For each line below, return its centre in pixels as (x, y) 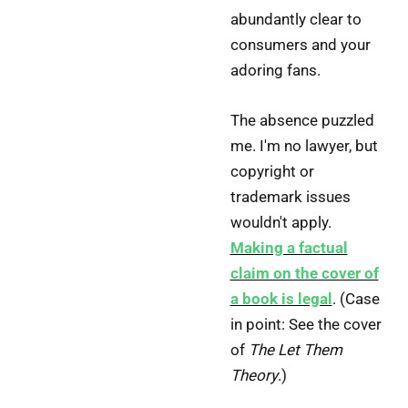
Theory (254, 376)
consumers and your (300, 45)
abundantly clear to (296, 20)
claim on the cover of (304, 274)
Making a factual (289, 248)
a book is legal (281, 299)
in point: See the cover (306, 325)
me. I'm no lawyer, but (304, 146)
